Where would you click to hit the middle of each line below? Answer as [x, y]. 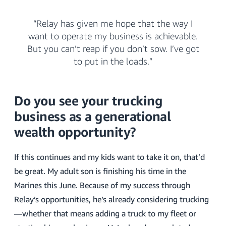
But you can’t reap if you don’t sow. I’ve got [113, 48]
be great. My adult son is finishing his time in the [100, 171]
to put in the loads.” [113, 61]
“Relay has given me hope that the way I [113, 23]
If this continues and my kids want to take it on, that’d [109, 157]
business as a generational [92, 116]
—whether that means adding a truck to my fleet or [105, 213]
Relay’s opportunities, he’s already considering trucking [111, 199]
